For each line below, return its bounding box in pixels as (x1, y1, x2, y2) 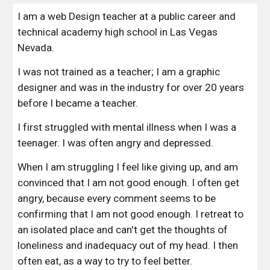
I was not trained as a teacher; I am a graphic (17, 66, 221, 78)
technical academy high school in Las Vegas (17, 26, 218, 38)
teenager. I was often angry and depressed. (17, 137, 214, 149)
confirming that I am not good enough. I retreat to (17, 208, 244, 220)
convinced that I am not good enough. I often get (17, 177, 240, 189)
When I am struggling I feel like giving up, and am (17, 161, 239, 173)
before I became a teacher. (17, 97, 141, 109)
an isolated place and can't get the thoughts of (17, 224, 228, 236)
